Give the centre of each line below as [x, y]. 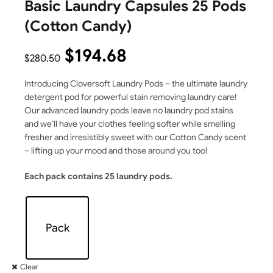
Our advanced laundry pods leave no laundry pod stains [129, 111]
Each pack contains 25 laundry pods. [99, 176]
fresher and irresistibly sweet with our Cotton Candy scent [136, 137]
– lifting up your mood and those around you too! [116, 151]
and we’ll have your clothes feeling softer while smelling [130, 124]
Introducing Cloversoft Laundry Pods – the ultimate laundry [136, 84]
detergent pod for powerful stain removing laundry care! [131, 97]
